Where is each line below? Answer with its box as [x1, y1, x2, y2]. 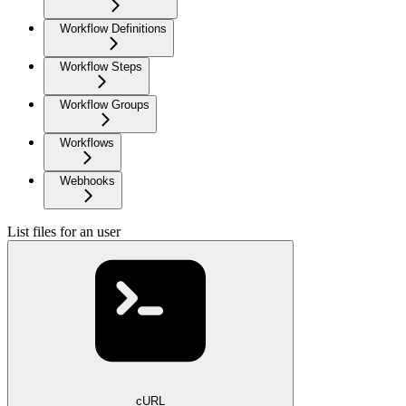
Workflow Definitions [60, 22, 167, 36]
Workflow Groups [60, 98, 150, 112]
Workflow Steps [60, 60, 142, 74]
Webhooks [60, 174, 115, 188]
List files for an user [7, 224, 121, 240]
